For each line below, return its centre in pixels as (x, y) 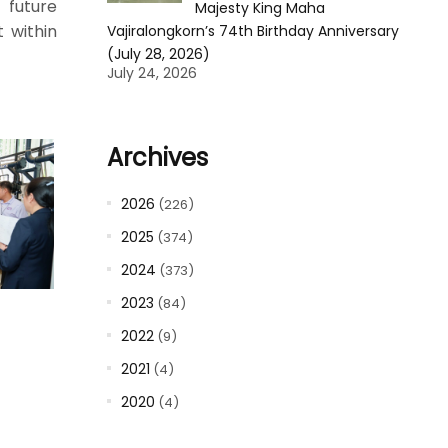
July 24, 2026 (151, 73)
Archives (157, 157)
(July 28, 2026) (158, 54)
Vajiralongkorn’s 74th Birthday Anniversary (252, 31)
